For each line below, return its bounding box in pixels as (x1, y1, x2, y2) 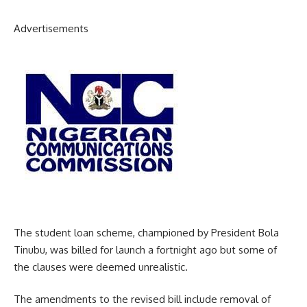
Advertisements (14, 22, 88, 36)
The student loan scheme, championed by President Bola (14, 225, 279, 239)
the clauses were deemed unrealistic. (14, 260, 188, 273)
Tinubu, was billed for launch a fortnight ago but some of (14, 243, 277, 256)
